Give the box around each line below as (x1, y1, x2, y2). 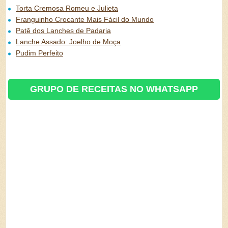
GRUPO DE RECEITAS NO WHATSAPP (30, 84, 198, 94)
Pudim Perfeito (16, 49, 63, 57)
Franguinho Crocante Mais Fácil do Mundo (16, 15, 154, 23)
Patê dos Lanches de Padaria (16, 26, 111, 35)
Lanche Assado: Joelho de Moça (16, 38, 121, 46)
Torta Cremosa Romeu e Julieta (16, 4, 118, 12)
